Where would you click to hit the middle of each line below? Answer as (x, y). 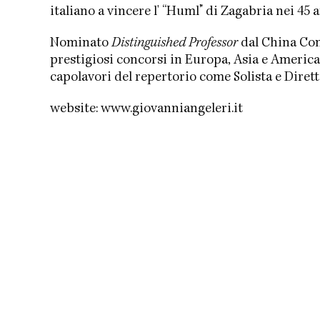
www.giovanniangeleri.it (172, 109)
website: (75, 109)
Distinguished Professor (175, 44)
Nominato (81, 44)
